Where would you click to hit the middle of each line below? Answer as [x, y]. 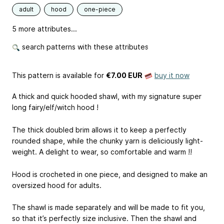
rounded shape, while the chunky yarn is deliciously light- [107, 140]
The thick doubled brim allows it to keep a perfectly [99, 129]
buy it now [172, 75]
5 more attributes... [44, 29]
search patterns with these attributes [84, 47]
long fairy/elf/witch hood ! [55, 107]
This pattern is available [52, 75]
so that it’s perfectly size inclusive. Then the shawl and [104, 218]
